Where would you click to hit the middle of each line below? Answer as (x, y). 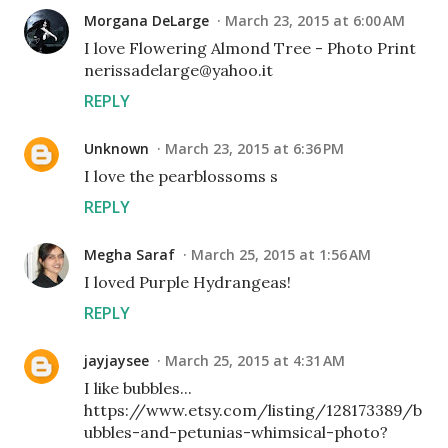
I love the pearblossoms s (181, 176)
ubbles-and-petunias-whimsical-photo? (236, 432)
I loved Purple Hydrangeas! (187, 282)
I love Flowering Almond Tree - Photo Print (250, 48)
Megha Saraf (129, 255)
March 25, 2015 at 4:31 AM (255, 361)
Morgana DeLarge (146, 21)
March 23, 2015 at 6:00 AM (315, 21)
